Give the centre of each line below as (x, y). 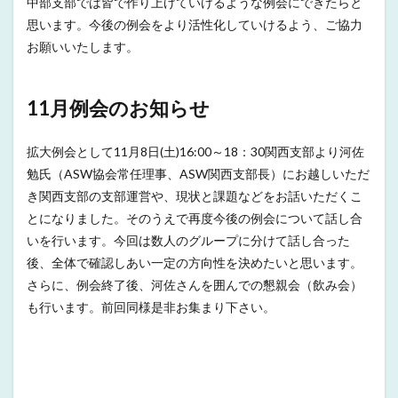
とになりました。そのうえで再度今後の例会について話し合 (195, 218)
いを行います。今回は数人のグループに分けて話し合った (188, 240)
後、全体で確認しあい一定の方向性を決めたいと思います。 (195, 263)
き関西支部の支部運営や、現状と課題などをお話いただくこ (195, 196)
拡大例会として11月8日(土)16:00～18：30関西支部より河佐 (195, 151)
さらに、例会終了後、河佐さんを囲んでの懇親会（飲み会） (195, 285)
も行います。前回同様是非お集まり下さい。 (151, 307)
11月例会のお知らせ (118, 108)
